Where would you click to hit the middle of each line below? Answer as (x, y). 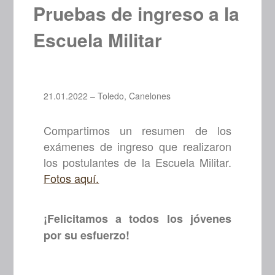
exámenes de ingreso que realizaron (137, 146)
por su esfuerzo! (87, 235)
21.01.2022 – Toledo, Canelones (107, 96)
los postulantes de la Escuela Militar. (137, 162)
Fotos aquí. (72, 178)
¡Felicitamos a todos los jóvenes (137, 219)
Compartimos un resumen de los (137, 130)
